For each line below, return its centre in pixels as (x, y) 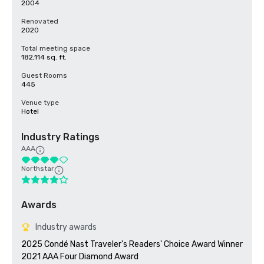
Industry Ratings (60, 137)
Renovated (40, 21)
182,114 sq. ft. (44, 57)
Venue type (40, 103)
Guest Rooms (44, 75)
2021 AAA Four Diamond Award (80, 257)
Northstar (38, 169)
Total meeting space (56, 48)
